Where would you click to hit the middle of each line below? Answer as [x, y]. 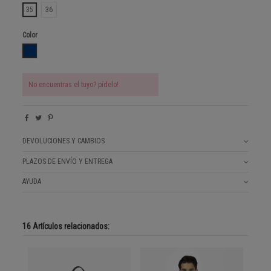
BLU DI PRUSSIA [52, 51]
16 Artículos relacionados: [66, 227]
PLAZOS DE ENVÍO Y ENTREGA [68, 161]
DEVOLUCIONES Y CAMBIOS [64, 141]
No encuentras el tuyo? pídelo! [74, 85]
